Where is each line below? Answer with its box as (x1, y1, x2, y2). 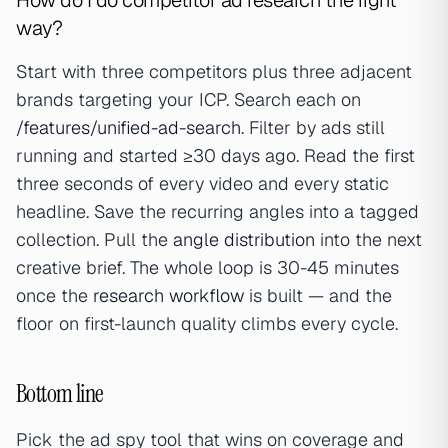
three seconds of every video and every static (16, 172, 389, 196)
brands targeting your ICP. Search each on (16, 88, 361, 112)
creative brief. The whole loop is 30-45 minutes (16, 256, 399, 280)
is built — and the (244, 284, 392, 308)
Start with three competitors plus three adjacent (16, 60, 412, 84)
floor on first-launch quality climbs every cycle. (16, 312, 398, 336)
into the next (315, 228, 422, 252)
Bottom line (16, 378, 104, 410)
